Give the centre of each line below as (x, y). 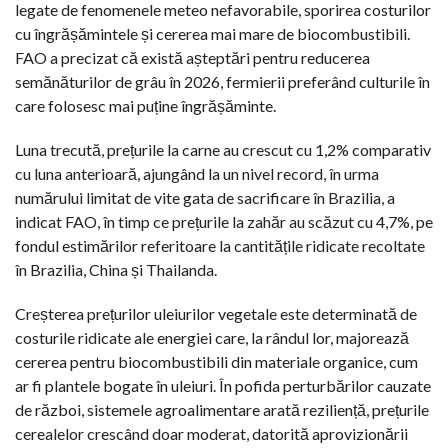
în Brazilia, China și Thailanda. (116, 269)
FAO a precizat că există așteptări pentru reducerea (192, 57)
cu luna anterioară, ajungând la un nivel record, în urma (197, 173)
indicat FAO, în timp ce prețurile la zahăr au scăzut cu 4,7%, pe (224, 221)
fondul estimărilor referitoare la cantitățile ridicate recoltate (220, 245)
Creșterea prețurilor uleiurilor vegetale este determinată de (216, 313)
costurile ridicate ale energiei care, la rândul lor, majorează (212, 337)
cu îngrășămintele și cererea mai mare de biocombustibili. (212, 33)
